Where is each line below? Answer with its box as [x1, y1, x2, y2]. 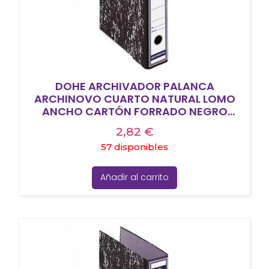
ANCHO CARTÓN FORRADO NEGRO [41, 104, 228, 119]
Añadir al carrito [100, 171, 169, 184]
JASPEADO [105, 116, 164, 132]
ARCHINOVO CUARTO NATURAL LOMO [34, 91, 235, 107]
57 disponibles [101, 141, 168, 153]
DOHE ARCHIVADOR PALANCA [55, 79, 214, 94]
